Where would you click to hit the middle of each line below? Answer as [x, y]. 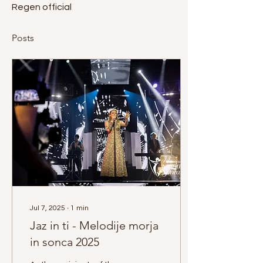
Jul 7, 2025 [48, 208]
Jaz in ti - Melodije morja [94, 225]
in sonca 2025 [65, 242]
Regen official [42, 7]
